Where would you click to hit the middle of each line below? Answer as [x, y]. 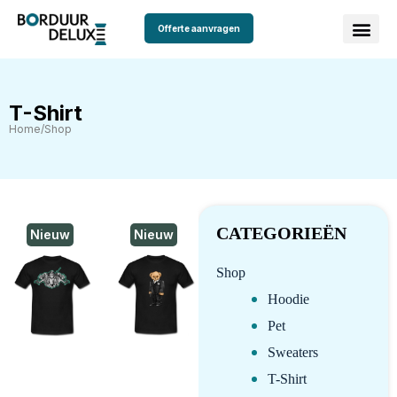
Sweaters [293, 352]
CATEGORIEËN [281, 233]
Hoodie [288, 299]
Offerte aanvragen [198, 28]
